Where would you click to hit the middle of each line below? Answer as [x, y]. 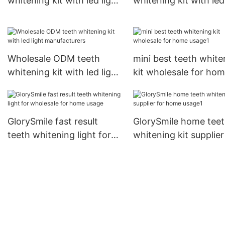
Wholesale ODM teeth [54, 59]
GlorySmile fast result [53, 122]
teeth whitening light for [59, 135]
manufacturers [39, 86]
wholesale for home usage [63, 149]
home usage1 [161, 149]
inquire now [32, 14]
